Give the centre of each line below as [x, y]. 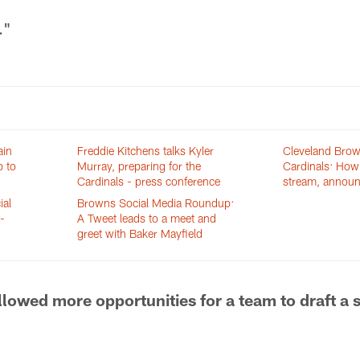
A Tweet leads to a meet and [147, 218]
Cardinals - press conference [149, 181]
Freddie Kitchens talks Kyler [146, 151]
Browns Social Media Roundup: [156, 203]
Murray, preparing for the [139, 166]
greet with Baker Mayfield [140, 233]
